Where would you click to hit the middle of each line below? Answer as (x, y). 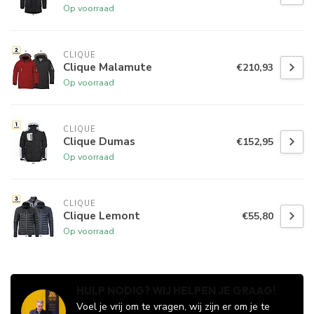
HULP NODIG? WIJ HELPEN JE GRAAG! (176, 291)
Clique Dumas (99, 141)
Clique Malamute (108, 67)
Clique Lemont (102, 215)
